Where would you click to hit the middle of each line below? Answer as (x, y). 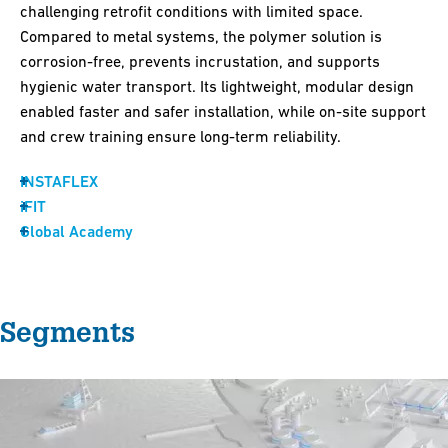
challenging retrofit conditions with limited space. (191, 11)
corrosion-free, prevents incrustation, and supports (200, 61)
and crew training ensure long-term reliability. (182, 136)
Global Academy (76, 232)
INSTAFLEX (59, 182)
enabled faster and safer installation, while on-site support (223, 111)
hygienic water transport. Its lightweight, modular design (217, 86)
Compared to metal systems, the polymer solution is (201, 36)
